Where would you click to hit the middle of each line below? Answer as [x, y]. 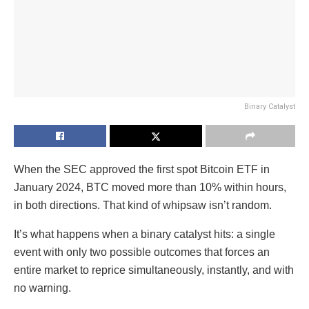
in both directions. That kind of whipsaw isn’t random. [143, 205]
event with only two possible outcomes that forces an [142, 252]
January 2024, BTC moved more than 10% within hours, [150, 187]
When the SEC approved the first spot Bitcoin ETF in [142, 169]
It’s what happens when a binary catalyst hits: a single [144, 234]
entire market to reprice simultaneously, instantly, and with [154, 270]
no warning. [42, 288]
